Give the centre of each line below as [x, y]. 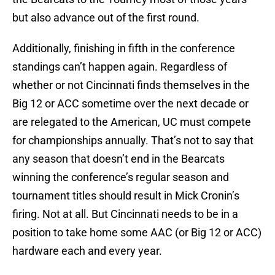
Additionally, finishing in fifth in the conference [124, 48]
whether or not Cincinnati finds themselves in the [131, 85]
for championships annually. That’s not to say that [133, 141]
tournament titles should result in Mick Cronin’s [126, 196]
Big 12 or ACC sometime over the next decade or [130, 104]
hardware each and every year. [87, 251]
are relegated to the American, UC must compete [132, 122]
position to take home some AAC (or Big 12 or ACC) [137, 233]
